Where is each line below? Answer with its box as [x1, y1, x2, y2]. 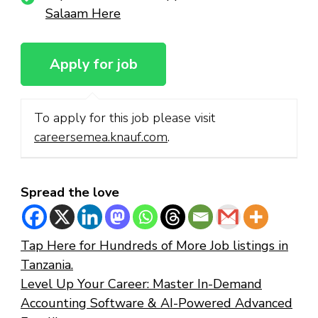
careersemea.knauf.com [34, 128, 168, 146]
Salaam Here [45, 5, 121, 23]
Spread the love [21, 183, 119, 201]
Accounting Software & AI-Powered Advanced [21, 294, 292, 312]
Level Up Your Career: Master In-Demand [21, 275, 262, 292]
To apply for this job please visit [34, 109, 215, 127]
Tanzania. [21, 256, 73, 273]
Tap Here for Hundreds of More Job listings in [21, 236, 288, 254]
